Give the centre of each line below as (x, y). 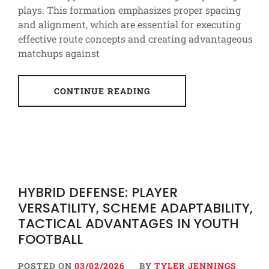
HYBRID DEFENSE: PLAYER (98, 193)
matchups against (59, 53)
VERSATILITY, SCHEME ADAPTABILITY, (135, 208)
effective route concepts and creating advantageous (135, 39)
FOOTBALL (50, 240)
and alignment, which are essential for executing (129, 25)
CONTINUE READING (102, 91)
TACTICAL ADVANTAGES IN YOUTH (128, 224)
